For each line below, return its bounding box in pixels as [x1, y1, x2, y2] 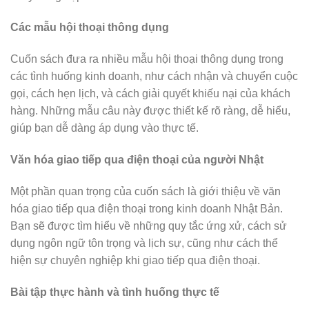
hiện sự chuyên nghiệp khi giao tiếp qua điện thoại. [10, 254, 260, 266]
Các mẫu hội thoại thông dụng [10, 21, 169, 34]
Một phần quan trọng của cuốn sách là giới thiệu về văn [10, 185, 281, 197]
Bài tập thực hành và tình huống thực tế [10, 286, 219, 298]
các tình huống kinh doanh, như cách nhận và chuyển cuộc [10, 70, 298, 83]
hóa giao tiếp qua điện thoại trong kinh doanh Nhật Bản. [10, 202, 283, 215]
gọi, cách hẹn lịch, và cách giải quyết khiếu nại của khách [10, 88, 290, 100]
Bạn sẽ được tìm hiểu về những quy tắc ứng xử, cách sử [10, 219, 287, 232]
